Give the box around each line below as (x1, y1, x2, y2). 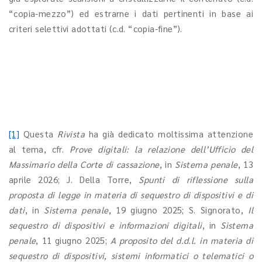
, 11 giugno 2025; (36, 235, 111, 246)
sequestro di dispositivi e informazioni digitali (9, 219, 202, 230)
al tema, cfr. (9, 143, 70, 154)
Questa (19, 128, 58, 139)
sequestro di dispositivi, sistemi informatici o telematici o (9, 250, 253, 261)
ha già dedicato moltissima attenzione (88, 128, 253, 139)
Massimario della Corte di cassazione (9, 158, 160, 170)
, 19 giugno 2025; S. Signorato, (108, 204, 249, 215)
